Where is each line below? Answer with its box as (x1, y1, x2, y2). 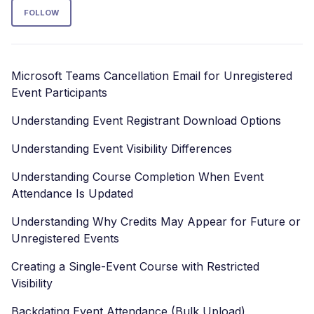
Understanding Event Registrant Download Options (11, 114, 281, 128)
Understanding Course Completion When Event (11, 170, 264, 184)
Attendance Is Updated (11, 186, 133, 200)
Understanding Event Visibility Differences (11, 142, 232, 156)
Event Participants (11, 86, 107, 100)
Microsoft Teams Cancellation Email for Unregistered (11, 69, 292, 83)
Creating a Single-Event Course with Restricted (11, 259, 259, 273)
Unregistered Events (11, 231, 119, 245)
